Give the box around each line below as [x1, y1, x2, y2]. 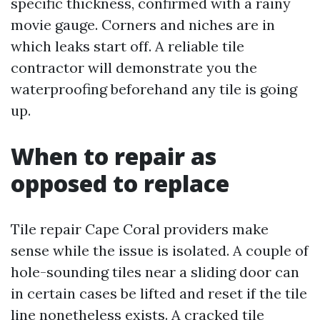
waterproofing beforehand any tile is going [11, 80, 297, 98]
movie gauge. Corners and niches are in [11, 16, 275, 34]
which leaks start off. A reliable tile [11, 37, 244, 55]
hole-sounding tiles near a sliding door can [11, 263, 299, 281]
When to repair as [11, 141, 216, 171]
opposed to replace [11, 168, 229, 199]
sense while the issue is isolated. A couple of [11, 241, 309, 259]
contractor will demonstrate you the [11, 59, 257, 76]
